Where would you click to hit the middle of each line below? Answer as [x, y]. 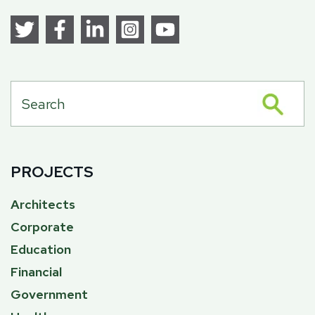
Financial [36, 272]
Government [49, 295]
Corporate [42, 227]
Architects [43, 205]
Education [41, 250]
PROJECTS [52, 172]
